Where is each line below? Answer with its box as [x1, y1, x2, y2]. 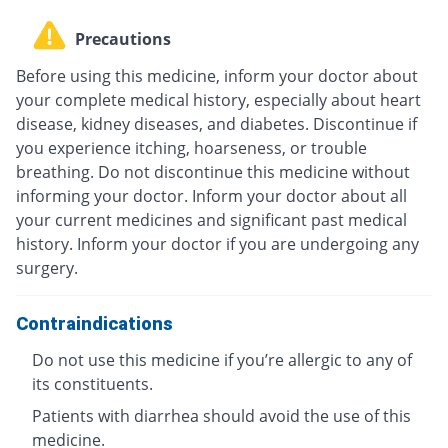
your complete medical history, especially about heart [16, 89, 421, 112]
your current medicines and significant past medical [16, 209, 407, 232]
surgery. [16, 257, 78, 280]
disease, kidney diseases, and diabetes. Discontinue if [16, 113, 417, 136]
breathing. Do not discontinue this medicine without [16, 161, 410, 184]
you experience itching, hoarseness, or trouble [16, 137, 367, 160]
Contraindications [16, 313, 173, 335]
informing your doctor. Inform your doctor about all [16, 185, 407, 208]
